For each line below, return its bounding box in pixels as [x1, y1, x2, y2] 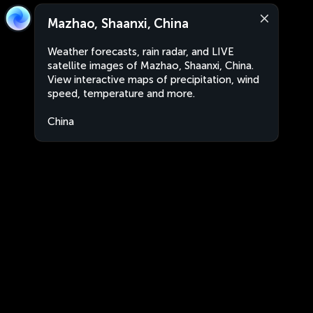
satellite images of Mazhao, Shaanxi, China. [48, 59, 254, 72]
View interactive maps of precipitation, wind [48, 73, 259, 86]
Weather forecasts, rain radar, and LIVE [48, 45, 234, 58]
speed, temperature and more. [48, 87, 195, 100]
